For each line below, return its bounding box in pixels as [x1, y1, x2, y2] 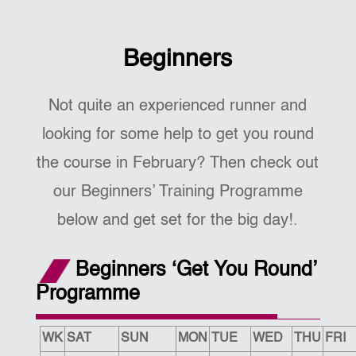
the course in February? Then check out [37, 156, 319, 172]
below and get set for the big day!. [57, 213, 299, 229]
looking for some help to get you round [41, 127, 314, 143]
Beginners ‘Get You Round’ [75, 261, 316, 281]
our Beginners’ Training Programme [52, 184, 303, 200]
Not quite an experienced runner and [48, 99, 308, 114]
